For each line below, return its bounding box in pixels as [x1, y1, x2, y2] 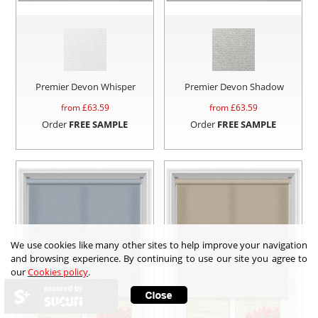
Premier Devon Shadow [184, 79, 284, 93]
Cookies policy [28, 265, 88, 278]
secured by [44, 283, 83, 293]
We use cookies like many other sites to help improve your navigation [11, 238, 307, 251]
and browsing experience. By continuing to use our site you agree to [11, 252, 307, 265]
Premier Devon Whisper [35, 79, 136, 93]
